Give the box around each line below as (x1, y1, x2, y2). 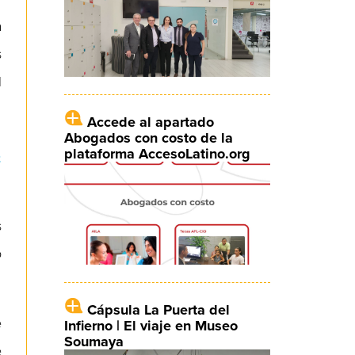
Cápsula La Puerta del (86, 301, 230, 319)
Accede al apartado (86, 113, 214, 131)
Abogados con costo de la (63, 128, 233, 147)
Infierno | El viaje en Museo (63, 317, 238, 335)
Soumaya (63, 333, 124, 351)
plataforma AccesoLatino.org (63, 144, 250, 162)
